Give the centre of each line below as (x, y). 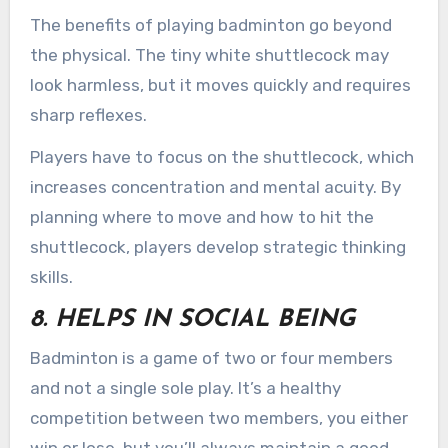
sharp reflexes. (88, 114)
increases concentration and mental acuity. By (215, 187)
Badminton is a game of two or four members (211, 357)
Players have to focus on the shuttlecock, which (221, 157)
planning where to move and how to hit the (201, 217)
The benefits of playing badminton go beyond (210, 24)
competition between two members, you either (218, 417)
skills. (51, 277)
